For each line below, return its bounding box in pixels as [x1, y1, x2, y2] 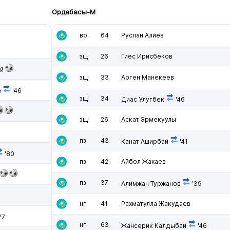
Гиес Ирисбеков [121, 52, 172, 60]
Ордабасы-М [52, 8, 95, 16]
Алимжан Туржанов [121, 180, 181, 187]
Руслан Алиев [121, 31, 164, 39]
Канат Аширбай [121, 138, 168, 145]
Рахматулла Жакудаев [121, 200, 190, 207]
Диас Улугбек [121, 95, 164, 103]
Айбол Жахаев [121, 158, 166, 165]
